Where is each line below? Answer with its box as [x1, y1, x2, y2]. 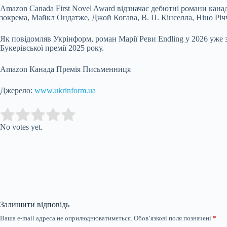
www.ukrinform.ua [34, 86, 96, 95]
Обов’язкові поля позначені [134, 214, 213, 222]
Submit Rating [82, 110, 128, 119]
